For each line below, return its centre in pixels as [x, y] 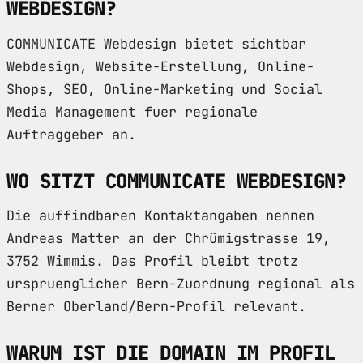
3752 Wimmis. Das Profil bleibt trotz [152, 261]
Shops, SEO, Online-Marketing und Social [164, 89]
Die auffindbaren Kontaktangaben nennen [160, 216]
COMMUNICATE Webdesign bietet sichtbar [156, 43]
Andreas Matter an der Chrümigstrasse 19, [169, 239]
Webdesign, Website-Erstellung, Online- [160, 66]
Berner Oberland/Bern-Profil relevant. [156, 307]
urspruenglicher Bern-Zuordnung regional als [181, 284]
